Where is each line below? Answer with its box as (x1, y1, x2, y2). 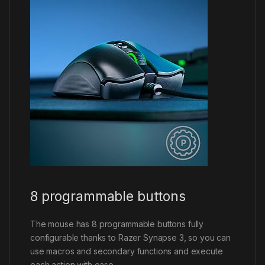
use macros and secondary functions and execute (30, 245, 223, 256)
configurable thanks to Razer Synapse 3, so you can (30, 232, 231, 243)
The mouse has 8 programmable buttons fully (30, 218, 204, 229)
